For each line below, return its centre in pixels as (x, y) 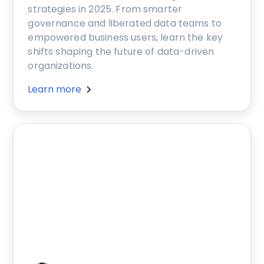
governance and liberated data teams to (125, 23)
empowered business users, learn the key (126, 37)
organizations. (61, 65)
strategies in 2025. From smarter (105, 9)
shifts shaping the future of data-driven (121, 51)
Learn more (55, 89)
